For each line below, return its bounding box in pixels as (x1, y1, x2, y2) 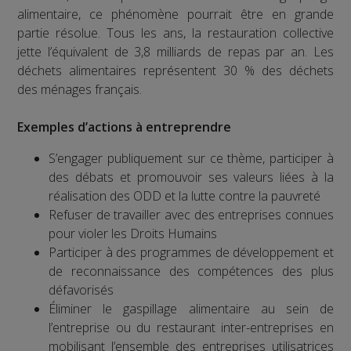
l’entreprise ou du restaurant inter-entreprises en (49, 319, 334, 337)
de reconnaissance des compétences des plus (49, 262, 334, 280)
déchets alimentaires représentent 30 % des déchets (17, 62, 334, 80)
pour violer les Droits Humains (49, 225, 218, 243)
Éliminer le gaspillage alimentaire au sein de (49, 300, 334, 318)
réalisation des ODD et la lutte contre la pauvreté (49, 187, 321, 205)
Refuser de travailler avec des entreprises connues (49, 206, 334, 224)
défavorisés (49, 281, 114, 299)
